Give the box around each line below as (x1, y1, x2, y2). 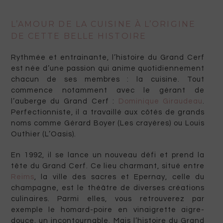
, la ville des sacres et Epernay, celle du (34, 173, 205, 181)
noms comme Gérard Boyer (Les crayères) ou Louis (10, 119, 205, 127)
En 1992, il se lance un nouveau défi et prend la (10, 151, 205, 159)
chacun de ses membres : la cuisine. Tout (10, 76, 205, 84)
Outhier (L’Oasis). (10, 130, 76, 138)
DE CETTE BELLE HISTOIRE (10, 31, 146, 41)
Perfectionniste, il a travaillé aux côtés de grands (10, 109, 205, 116)
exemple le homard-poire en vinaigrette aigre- (10, 206, 205, 214)
